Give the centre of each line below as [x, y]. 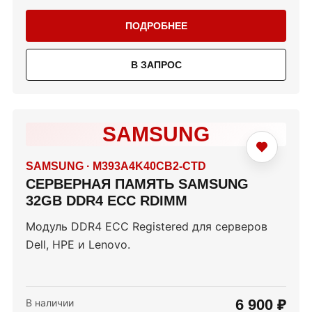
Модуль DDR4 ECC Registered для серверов [147, 227]
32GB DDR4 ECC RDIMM [107, 201]
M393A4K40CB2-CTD [149, 166]
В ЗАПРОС [156, 65]
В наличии [50, 303]
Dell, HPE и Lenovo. [78, 245]
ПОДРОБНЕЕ [156, 26]
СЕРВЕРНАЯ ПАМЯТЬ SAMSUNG [137, 184]
